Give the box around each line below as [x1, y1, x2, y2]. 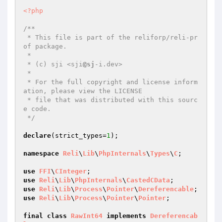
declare [23, 132, 51, 139]
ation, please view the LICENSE [23, 87, 142, 95]
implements [107, 212, 146, 220]
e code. [23, 105, 51, 112]
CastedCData [126, 176, 170, 184]
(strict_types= [51, 132, 107, 139]
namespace [23, 150, 59, 157]
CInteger [55, 167, 87, 175]
